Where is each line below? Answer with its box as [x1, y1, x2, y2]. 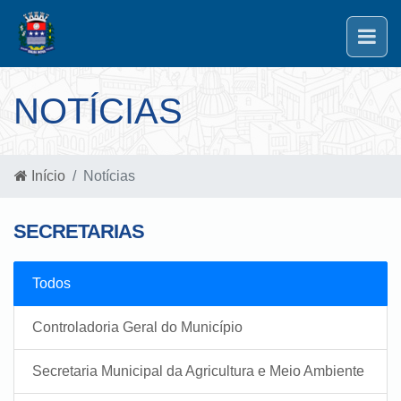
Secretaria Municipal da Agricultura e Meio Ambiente [32, 363, 364, 379]
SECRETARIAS [13, 220, 144, 243]
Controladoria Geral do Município [32, 320, 243, 335]
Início [28, 168, 65, 183]
